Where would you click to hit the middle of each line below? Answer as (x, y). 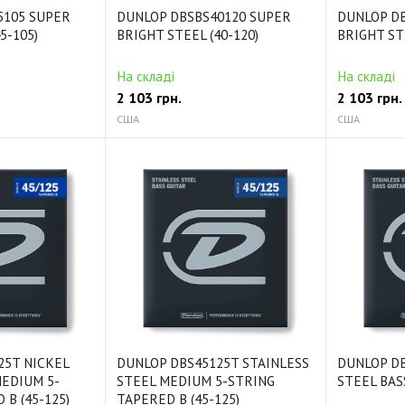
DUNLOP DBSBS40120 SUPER (203, 17)
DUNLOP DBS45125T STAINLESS (212, 363)
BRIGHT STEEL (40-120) (187, 35)
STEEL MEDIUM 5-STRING (195, 381)
